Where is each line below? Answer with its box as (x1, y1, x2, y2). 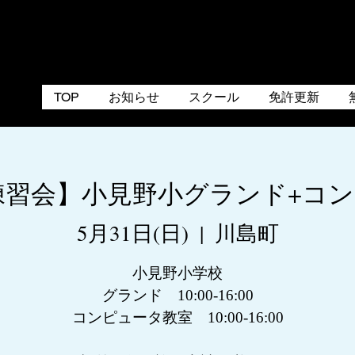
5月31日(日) (76, 218, 189, 247)
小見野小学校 (132, 264, 223, 281)
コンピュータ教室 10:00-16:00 (71, 308, 284, 326)
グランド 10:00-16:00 (101, 286, 254, 303)
